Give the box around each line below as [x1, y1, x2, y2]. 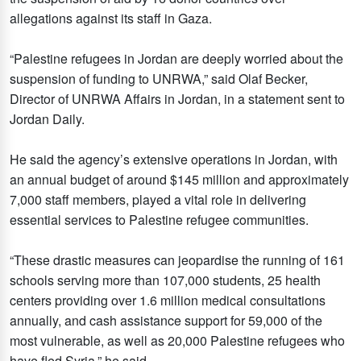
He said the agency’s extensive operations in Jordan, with [10, 149, 338, 168]
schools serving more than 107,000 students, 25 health [10, 270, 321, 289]
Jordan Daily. [10, 109, 85, 128]
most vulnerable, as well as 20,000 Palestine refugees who [10, 330, 345, 350]
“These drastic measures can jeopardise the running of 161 [10, 250, 345, 269]
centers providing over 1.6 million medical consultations [10, 290, 326, 309]
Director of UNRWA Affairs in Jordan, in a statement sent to [10, 89, 345, 108]
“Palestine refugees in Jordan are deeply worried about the [10, 48, 343, 68]
